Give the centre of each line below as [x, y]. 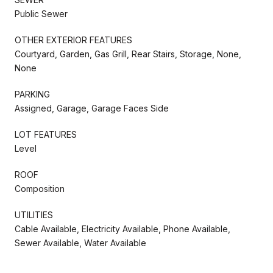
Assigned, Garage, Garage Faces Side [92, 108]
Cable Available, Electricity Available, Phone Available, [122, 229]
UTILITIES [34, 214]
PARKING [32, 94]
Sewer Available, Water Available [80, 243]
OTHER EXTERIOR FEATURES [73, 40]
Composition [40, 188]
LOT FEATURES [46, 134]
